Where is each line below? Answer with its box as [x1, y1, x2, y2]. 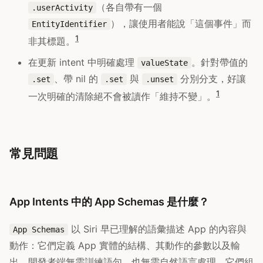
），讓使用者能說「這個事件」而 [110, 18, 251, 30]
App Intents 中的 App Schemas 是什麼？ [9, 195, 209, 208]
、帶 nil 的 [54, 73, 101, 85]
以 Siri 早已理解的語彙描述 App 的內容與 [68, 222, 247, 235]
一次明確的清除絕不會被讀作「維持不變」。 [28, 90, 216, 103]
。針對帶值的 [191, 56, 248, 69]
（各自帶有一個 [96, 1, 162, 14]
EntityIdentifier [32, 19, 107, 29]
